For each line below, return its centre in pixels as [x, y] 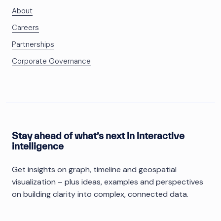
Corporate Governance [51, 61]
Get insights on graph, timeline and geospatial [94, 170]
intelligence [38, 146]
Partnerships [33, 45]
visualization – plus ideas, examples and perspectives [108, 182]
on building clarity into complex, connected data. [100, 194]
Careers [25, 28]
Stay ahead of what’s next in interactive [98, 136]
